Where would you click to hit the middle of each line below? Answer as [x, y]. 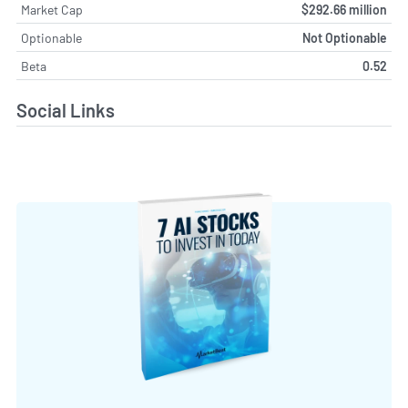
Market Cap [52, 10]
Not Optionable [345, 38]
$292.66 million [344, 10]
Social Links [66, 111]
